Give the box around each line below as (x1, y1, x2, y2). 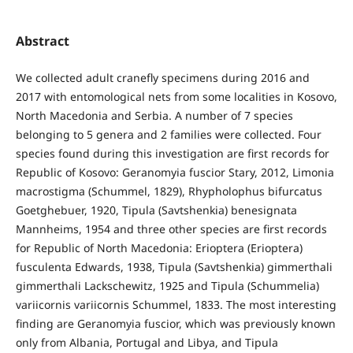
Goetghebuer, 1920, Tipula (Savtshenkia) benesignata (15, 203, 297, 218)
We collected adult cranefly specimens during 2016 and (15, 70, 310, 86)
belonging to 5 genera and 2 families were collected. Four (15, 127, 321, 143)
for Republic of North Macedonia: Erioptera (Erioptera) (15, 240, 303, 256)
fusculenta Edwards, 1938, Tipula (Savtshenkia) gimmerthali (15, 259, 333, 275)
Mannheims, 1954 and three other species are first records (15, 221, 327, 237)
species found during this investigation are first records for (15, 146, 329, 162)
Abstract (15, 32, 69, 50)
